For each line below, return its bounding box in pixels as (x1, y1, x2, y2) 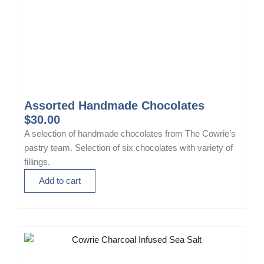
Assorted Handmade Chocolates (24, 99, 204, 112)
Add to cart (39, 176, 81, 186)
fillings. (24, 157, 50, 167)
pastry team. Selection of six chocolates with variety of (24, 143, 233, 153)
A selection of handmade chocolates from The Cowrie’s (24, 129, 236, 138)
